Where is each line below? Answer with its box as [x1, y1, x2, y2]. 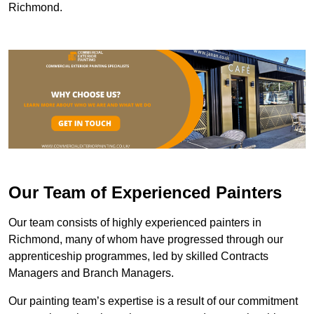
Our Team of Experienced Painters [8, 183, 282, 203]
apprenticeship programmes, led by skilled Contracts [8, 250, 268, 263]
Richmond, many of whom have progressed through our [8, 233, 283, 246]
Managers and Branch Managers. [8, 267, 174, 280]
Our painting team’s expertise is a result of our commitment [8, 295, 298, 308]
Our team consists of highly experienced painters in [8, 217, 261, 229]
